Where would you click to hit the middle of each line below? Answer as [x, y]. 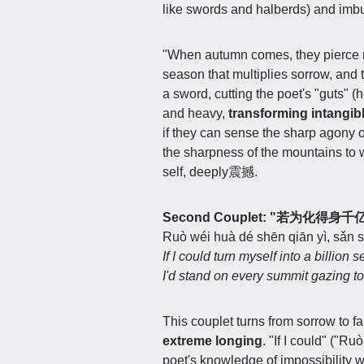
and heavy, [195, 113]
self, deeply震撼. [210, 171]
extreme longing [212, 340]
